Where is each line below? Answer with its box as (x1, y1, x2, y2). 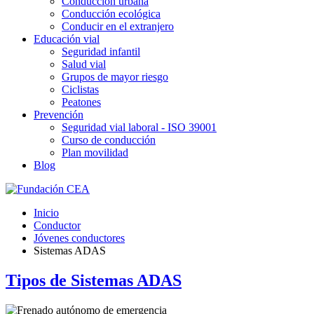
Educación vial (34, 33, 100, 45)
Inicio (34, 207, 59, 219)
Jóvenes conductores (34, 232, 125, 244)
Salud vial (62, 58, 106, 70)
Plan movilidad (62, 146, 128, 158)
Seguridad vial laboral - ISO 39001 (62, 121, 217, 133)
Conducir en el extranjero (62, 20, 174, 32)
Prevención (34, 109, 83, 121)
